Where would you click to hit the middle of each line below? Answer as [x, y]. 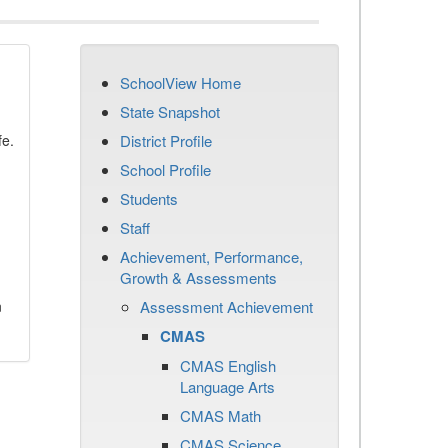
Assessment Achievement [226, 306]
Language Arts [227, 386]
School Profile [165, 169]
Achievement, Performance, [211, 256]
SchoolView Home [180, 82]
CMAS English [228, 365]
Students [149, 198]
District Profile [166, 140]
